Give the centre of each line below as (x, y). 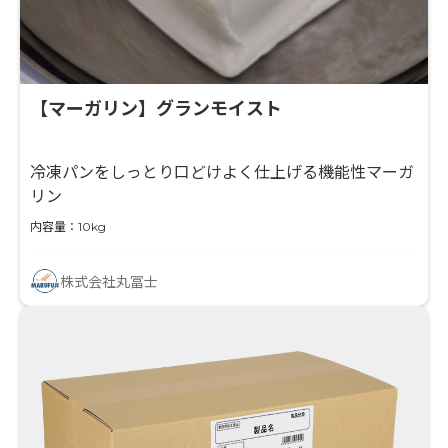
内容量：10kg (68, 226)
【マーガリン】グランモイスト (156, 108)
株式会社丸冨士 (109, 281)
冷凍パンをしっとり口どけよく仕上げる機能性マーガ (222, 172)
